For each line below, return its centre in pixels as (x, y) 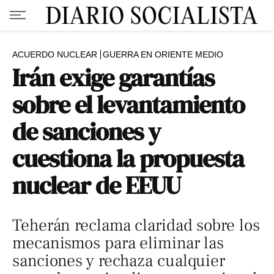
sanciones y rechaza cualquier (119, 261)
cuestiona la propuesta (128, 158)
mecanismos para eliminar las (118, 243)
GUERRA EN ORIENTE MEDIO (163, 54)
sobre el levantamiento (129, 105)
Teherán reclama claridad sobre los (136, 225)
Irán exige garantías (113, 78)
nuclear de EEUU (97, 185)
